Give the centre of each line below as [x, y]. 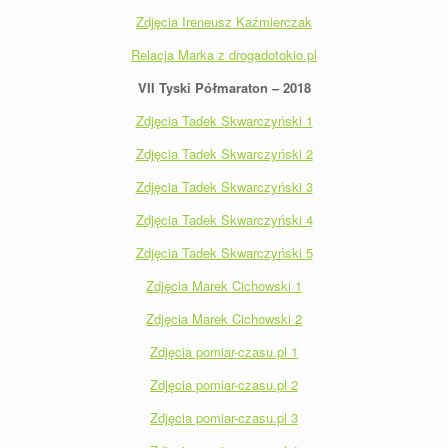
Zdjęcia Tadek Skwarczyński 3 [224, 186]
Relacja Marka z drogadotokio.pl [224, 54]
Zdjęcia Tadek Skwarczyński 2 [224, 153]
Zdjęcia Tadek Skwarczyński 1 [224, 120]
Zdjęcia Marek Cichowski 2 [224, 318]
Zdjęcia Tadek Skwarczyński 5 [224, 252]
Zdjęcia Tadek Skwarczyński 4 [224, 219]
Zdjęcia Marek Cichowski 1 [224, 285]
